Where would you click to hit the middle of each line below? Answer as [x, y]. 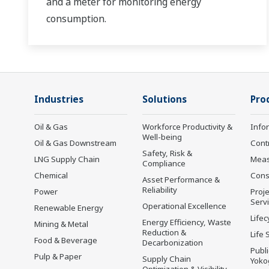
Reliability [160, 190]
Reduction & [164, 233]
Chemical [51, 176]
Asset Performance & [181, 180]
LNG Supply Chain [67, 159]
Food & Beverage [66, 240]
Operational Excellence [184, 206]
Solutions [165, 100]
